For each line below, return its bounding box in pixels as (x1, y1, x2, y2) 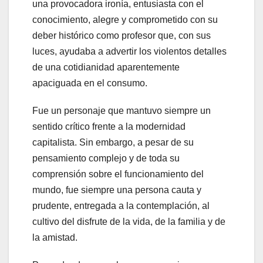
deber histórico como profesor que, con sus (32, 30, 211, 41)
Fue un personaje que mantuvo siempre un (32, 105, 211, 116)
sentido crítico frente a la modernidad (32, 121, 186, 131)
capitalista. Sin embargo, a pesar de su (32, 137, 194, 147)
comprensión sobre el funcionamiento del (32, 168, 204, 179)
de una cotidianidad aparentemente (32, 62, 180, 72)
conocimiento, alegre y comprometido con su (32, 14, 218, 25)
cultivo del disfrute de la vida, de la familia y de (32, 216, 225, 227)
